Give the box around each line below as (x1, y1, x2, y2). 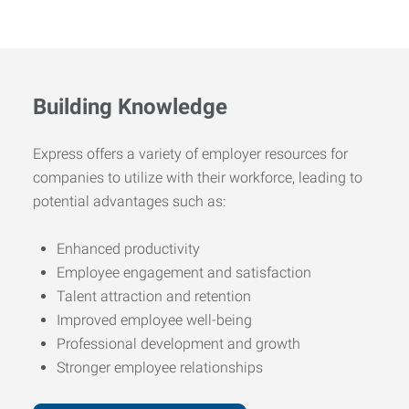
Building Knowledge (33, 93, 227, 120)
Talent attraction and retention (57, 287, 251, 305)
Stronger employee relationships (57, 358, 263, 376)
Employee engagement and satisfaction (57, 263, 311, 281)
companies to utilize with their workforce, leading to (33, 168, 362, 186)
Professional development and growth (57, 334, 300, 352)
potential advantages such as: (33, 192, 225, 210)
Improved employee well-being (57, 310, 252, 329)
